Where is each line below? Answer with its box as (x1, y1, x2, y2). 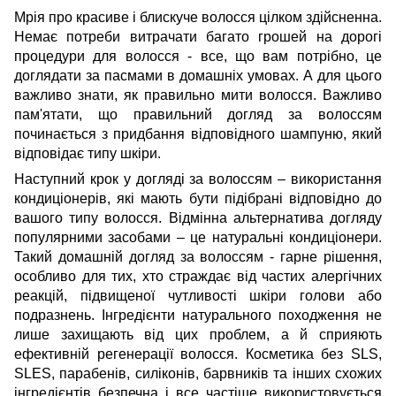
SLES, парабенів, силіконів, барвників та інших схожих (14, 366, 382, 382)
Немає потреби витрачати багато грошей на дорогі (14, 29, 382, 45)
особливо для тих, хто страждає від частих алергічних (14, 269, 382, 285)
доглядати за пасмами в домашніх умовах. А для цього (14, 68, 382, 84)
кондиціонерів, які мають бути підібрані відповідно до (14, 191, 382, 207)
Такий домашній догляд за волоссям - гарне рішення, (14, 249, 382, 265)
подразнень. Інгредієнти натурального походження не (14, 308, 382, 324)
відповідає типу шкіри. (14, 146, 161, 162)
